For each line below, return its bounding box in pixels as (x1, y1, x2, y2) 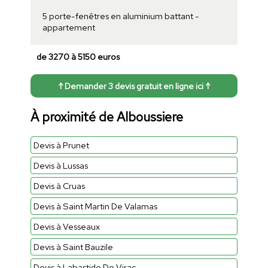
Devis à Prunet (33, 139, 89, 151)
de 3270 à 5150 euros (36, 51, 120, 63)
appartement (42, 22, 95, 33)
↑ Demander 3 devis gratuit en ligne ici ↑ (58, 80, 210, 92)
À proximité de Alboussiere (30, 108, 183, 126)
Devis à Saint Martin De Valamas (33, 200, 157, 212)
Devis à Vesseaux (33, 220, 100, 232)
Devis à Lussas (33, 159, 88, 171)
